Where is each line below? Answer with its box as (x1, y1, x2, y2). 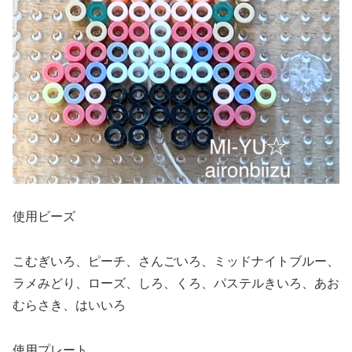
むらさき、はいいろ (13, 299, 126, 313)
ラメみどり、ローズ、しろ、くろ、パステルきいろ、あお (13, 277, 339, 291)
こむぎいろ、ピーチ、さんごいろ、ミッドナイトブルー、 (13, 255, 339, 269)
